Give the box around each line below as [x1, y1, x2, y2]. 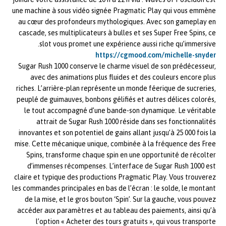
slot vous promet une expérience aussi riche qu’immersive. [39, 40, 216, 48]
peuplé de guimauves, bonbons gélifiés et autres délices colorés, [17, 95, 216, 104]
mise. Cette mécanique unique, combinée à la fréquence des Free [15, 140, 216, 148]
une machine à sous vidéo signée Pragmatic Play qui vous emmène [12, 7, 216, 15]
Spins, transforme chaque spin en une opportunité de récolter [26, 151, 216, 159]
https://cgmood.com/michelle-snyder [95, 51, 216, 60]
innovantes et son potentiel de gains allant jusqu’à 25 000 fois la [19, 129, 216, 137]
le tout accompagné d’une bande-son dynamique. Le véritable [24, 106, 216, 115]
